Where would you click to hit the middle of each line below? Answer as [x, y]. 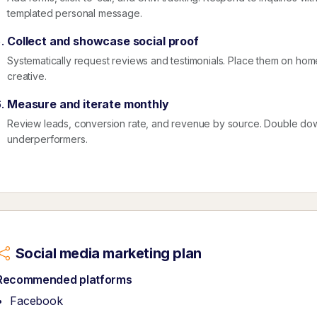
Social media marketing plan [108, 254]
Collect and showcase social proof [103, 41]
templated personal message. [75, 13]
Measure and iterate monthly [88, 104]
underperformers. [47, 139]
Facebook [36, 301]
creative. [27, 76]
